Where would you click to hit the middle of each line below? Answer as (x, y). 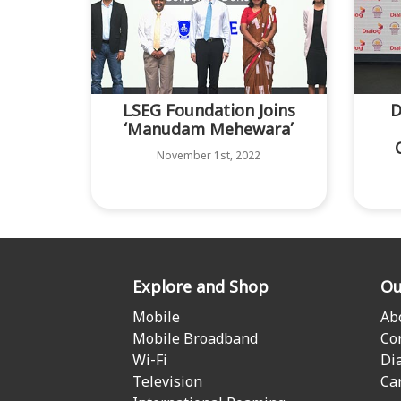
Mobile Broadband (195, 341)
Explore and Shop (200, 289)
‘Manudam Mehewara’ (209, 131)
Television (167, 384)
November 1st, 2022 (209, 156)
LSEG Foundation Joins (209, 112)
